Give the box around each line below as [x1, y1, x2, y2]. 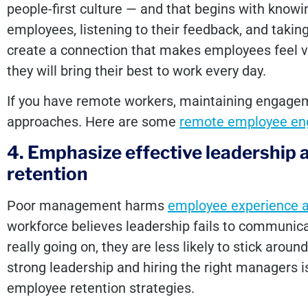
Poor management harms [7, 197, 168, 214]
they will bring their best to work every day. [7, 62, 266, 79]
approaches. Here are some [7, 113, 179, 130]
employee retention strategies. [7, 280, 195, 297]
